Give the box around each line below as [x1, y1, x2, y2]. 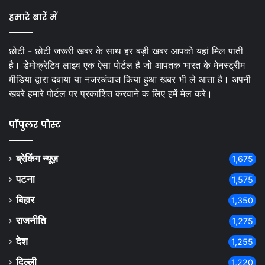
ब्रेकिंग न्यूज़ [16, 153, 58, 165]
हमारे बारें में [9, 11, 57, 24]
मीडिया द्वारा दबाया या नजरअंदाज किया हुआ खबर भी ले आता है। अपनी [9, 73, 251, 86]
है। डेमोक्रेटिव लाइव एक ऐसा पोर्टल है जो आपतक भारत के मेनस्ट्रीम [9, 59, 245, 72]
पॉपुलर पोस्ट [9, 118, 61, 131]
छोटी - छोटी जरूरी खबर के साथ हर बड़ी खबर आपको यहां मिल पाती [9, 45, 243, 57]
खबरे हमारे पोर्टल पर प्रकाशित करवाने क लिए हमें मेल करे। [9, 88, 212, 100]
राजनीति [16, 215, 46, 227]
